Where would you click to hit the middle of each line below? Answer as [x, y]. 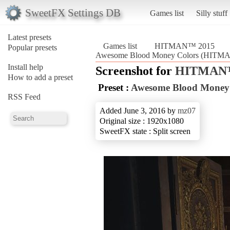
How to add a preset [40, 77]
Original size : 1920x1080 [142, 121]
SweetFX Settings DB [73, 12]
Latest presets [30, 37]
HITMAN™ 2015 [185, 46]
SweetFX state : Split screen [145, 131]
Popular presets [32, 47]
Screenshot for [135, 71]
